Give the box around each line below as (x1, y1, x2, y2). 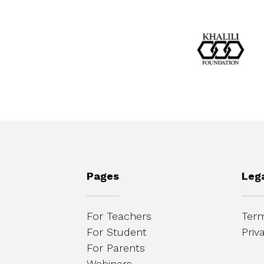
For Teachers (87, 209, 151, 222)
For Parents (87, 241, 145, 254)
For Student (87, 225, 147, 238)
